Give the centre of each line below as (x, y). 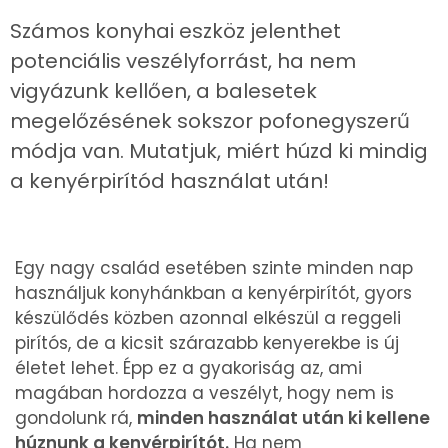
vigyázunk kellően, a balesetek (163, 91)
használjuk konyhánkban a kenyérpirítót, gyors (213, 293)
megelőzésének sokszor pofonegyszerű (210, 121)
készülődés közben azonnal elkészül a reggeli (208, 318)
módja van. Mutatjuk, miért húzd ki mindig (219, 151)
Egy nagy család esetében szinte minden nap (214, 268)
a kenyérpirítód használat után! (169, 181)
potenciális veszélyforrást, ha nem (183, 61)
